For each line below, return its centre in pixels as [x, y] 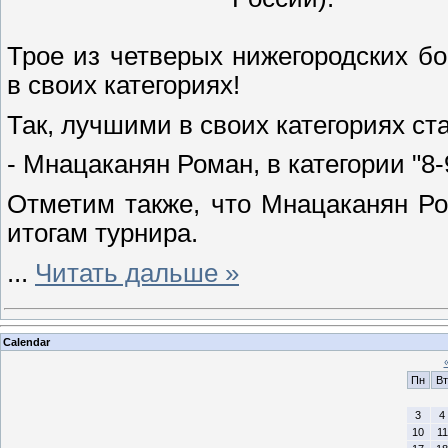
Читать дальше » [137, 272]
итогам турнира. [102, 232]
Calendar [26, 341]
